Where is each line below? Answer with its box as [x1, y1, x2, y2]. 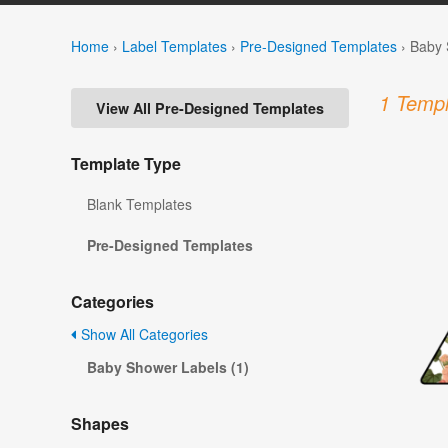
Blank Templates [87, 194, 192, 215]
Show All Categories [77, 324, 208, 345]
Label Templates [122, 35, 227, 56]
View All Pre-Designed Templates [96, 98, 324, 119]
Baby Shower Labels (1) [87, 357, 249, 378]
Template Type [71, 152, 181, 176]
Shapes [71, 412, 129, 436]
